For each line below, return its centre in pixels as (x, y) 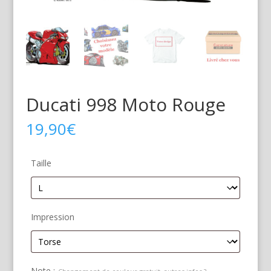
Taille (41, 163)
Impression (52, 217)
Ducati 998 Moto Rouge (126, 105)
